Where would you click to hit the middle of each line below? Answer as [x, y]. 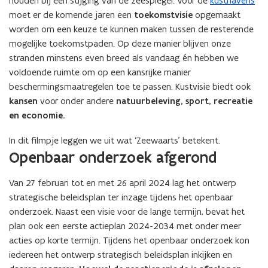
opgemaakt [218, 15]
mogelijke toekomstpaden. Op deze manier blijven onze [120, 44]
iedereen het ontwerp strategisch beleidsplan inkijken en [121, 255]
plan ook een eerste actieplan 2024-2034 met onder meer [125, 226]
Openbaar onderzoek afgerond [113, 158]
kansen [23, 101]
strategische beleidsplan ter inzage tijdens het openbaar [121, 197]
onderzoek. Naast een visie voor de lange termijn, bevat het [127, 212]
